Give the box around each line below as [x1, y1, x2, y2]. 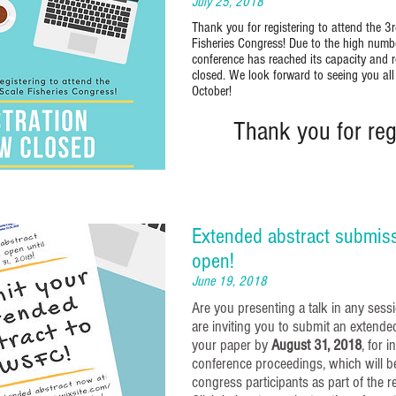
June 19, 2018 [192, 273, 267, 290]
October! [192, 83, 232, 100]
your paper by [192, 336, 271, 355]
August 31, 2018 [271, 336, 362, 355]
